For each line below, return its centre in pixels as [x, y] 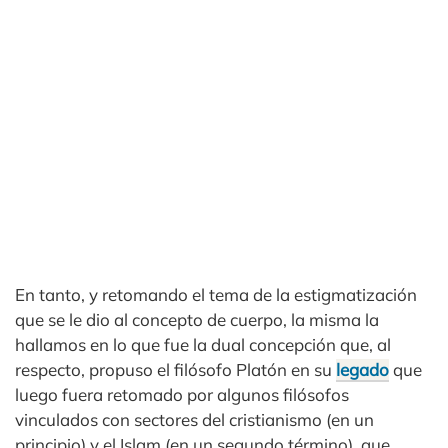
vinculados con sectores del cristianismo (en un [194, 419]
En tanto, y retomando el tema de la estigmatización [216, 294]
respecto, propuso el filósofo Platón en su [175, 369]
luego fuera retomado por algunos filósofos [182, 394]
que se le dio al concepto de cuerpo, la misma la [197, 319]
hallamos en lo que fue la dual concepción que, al [203, 344]
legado [362, 369]
